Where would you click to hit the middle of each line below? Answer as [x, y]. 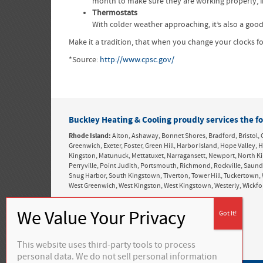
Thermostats [115, 13]
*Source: [84, 60]
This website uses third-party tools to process [106, 245]
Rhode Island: [90, 136]
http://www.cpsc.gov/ [137, 60]
